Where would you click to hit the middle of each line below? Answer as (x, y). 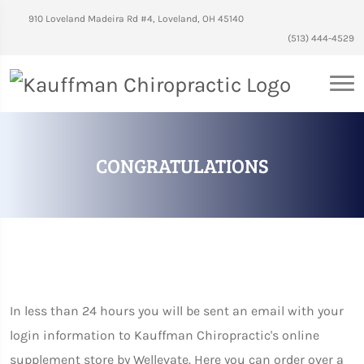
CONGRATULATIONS (182, 165)
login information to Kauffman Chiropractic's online (165, 335)
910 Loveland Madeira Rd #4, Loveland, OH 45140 (135, 19)
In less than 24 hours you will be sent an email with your (177, 311)
